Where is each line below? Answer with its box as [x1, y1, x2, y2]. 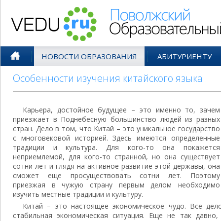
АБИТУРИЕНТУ [157, 51, 212, 61]
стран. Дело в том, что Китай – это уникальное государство [13, 124, 220, 133]
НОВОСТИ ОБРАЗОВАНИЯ [41, 51, 137, 61]
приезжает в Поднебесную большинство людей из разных [13, 114, 220, 124]
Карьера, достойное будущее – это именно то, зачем [23, 105, 220, 114]
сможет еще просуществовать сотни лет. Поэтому [13, 171, 220, 180]
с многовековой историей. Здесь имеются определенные [13, 133, 220, 143]
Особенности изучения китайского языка [13, 72, 203, 85]
